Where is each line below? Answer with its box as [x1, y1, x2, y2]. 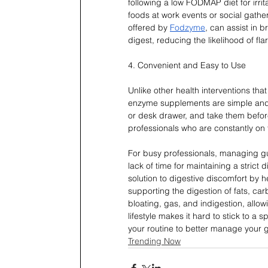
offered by [128, 22, 170, 33]
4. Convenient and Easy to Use [128, 60, 246, 71]
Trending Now [128, 236, 181, 247]
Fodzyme [170, 22, 205, 33]
